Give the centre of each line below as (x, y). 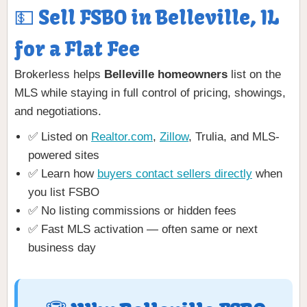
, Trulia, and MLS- (234, 137)
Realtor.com (122, 137)
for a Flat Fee (77, 50)
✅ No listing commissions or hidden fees (132, 211)
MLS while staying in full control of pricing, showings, (150, 93)
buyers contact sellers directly (175, 174)
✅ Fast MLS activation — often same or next (143, 230)
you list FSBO (64, 193)
